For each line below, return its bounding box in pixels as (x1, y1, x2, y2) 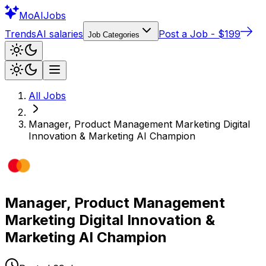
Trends (5, 28, 36, 40)
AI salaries (36, 28, 83, 40)
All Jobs (28, 90, 66, 102)
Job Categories (88, 30, 140, 39)
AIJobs (33, 9, 66, 21)
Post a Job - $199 (159, 28, 240, 40)
